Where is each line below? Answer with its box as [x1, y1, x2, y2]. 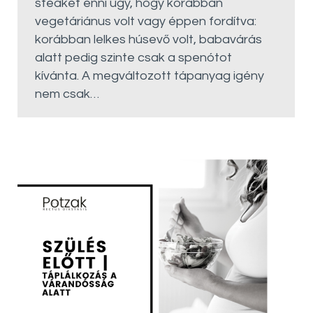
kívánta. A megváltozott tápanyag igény [35, 69, 264, 82]
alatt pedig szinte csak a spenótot [35, 51, 232, 64]
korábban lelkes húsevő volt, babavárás [35, 33, 262, 46]
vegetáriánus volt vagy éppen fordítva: [35, 15, 256, 28]
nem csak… [35, 87, 99, 101]
